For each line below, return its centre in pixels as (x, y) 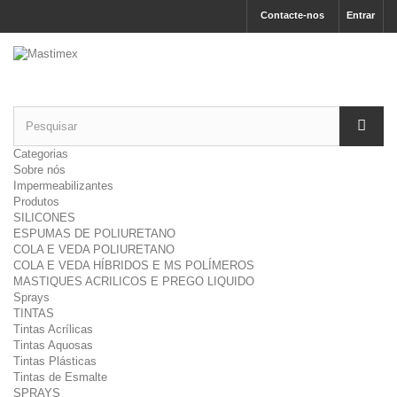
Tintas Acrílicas (53, 329)
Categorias (41, 154)
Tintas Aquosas (53, 345)
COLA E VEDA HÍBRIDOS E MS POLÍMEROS (134, 265)
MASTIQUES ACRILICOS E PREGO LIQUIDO (134, 281)
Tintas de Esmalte (60, 377)
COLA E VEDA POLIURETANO (94, 249)
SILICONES (44, 218)
